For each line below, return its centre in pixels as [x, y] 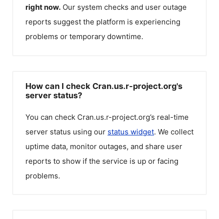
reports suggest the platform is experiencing [103, 22]
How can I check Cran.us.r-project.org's [104, 86]
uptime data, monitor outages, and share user [104, 146]
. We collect [174, 131]
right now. [43, 7]
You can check [51, 117]
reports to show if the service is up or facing [102, 161]
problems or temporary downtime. [84, 36]
